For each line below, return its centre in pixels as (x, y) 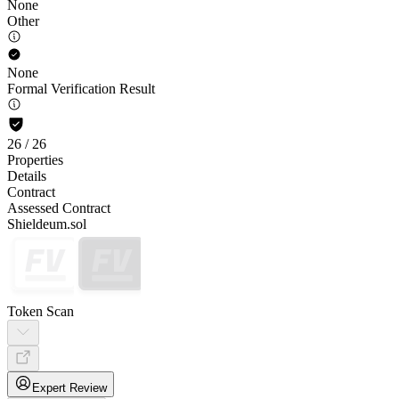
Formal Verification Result (81, 89)
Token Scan (41, 311)
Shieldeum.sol (47, 224)
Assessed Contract (59, 208)
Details (27, 176)
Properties (35, 160)
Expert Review (69, 388)
